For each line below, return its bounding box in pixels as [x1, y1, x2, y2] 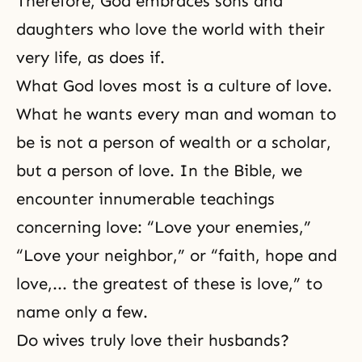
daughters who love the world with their [16, 19, 325, 39]
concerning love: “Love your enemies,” [16, 217, 311, 237]
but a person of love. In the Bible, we [16, 161, 302, 180]
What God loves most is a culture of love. [16, 76, 332, 95]
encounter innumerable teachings [16, 189, 275, 208]
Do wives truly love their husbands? [16, 330, 289, 350]
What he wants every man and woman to [16, 104, 336, 124]
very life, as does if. [16, 48, 165, 67]
